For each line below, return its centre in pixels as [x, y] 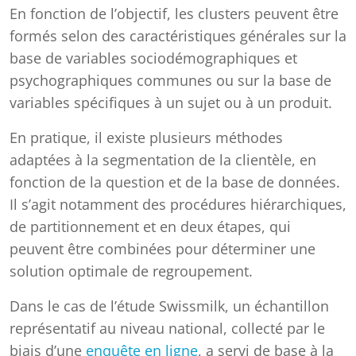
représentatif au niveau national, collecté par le [167, 328]
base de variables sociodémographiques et [153, 58]
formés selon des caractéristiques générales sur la [178, 36]
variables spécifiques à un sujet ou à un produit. [171, 103]
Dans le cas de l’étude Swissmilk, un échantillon [169, 306]
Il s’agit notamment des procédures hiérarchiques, [178, 204]
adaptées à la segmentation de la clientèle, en [163, 160]
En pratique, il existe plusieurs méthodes [146, 137]
